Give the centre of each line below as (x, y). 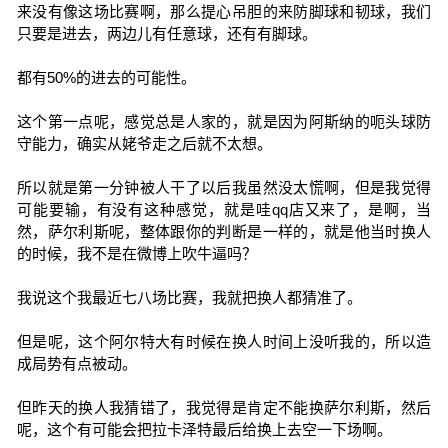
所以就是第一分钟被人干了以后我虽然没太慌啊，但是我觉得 (224, 187)
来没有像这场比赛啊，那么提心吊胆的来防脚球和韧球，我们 (224, 11)
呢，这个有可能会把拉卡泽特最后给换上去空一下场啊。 (204, 429)
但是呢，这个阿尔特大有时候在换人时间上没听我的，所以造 (224, 341)
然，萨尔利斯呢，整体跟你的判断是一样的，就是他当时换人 (224, 231)
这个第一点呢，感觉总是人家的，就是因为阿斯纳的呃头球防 (224, 121)
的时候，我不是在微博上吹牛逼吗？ (136, 253)
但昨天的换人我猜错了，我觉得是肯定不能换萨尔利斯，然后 (224, 407)
